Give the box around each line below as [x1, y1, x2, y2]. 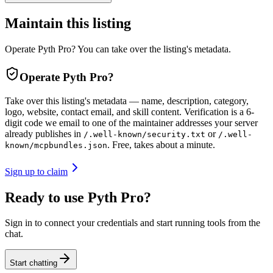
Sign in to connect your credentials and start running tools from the [5, 218, 260, 229]
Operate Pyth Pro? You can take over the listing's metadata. [5, 44, 231, 55]
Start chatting [10, 258, 57, 268]
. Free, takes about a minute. [107, 139, 215, 150]
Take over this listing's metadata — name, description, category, [5, 95, 249, 106]
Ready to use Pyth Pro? [5, 189, 151, 205]
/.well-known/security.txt [83, 129, 205, 139]
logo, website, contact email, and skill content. [5, 106, 182, 117]
